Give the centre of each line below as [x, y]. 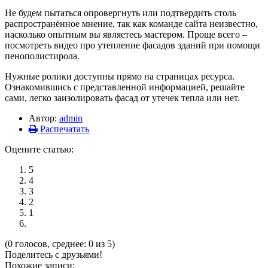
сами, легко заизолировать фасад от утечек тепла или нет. [122, 98]
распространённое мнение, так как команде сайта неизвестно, [131, 23]
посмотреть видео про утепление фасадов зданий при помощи [133, 45]
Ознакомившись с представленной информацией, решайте [125, 87]
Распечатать [63, 129]
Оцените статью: [39, 149]
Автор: [44, 118]
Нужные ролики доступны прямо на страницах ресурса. [120, 76]
